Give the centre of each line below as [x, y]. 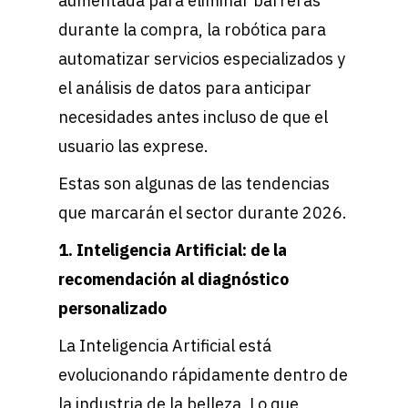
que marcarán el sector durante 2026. [203, 213]
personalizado [114, 309]
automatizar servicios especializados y [202, 59]
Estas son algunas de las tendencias [194, 184]
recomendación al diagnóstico [173, 280]
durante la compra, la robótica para [192, 30]
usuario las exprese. [133, 147]
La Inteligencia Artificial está [165, 346]
